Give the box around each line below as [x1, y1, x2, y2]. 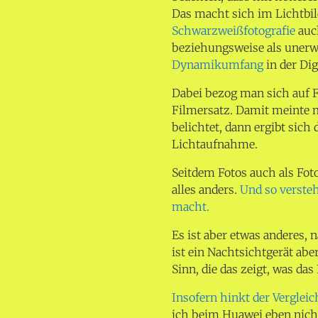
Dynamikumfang [172, 57, 264, 72]
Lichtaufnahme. [172, 137, 258, 151]
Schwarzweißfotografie [172, 23, 296, 38]
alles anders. [172, 182, 241, 197]
